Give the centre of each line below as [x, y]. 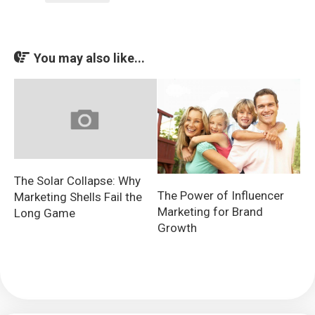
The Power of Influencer [221, 196]
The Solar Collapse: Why [77, 181]
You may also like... [89, 58]
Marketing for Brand [210, 212]
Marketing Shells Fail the [78, 197]
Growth [177, 228]
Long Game [45, 213]
